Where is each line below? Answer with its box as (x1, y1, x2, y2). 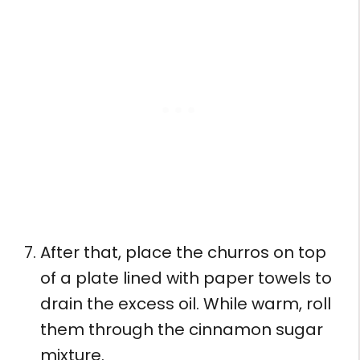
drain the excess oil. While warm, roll (40, 292, 331, 315)
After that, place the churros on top (40, 240, 326, 264)
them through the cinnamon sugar (40, 317, 323, 341)
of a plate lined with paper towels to (40, 266, 332, 289)
